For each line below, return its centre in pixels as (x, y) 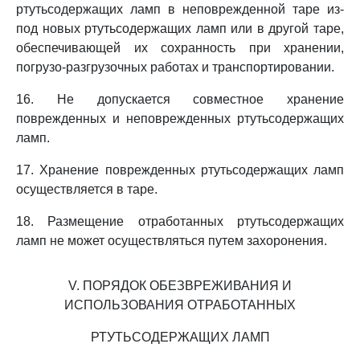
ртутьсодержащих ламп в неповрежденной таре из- (180, 9)
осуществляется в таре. (87, 189)
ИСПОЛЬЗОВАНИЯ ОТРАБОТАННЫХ (180, 305)
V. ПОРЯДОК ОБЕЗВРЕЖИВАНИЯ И (180, 286)
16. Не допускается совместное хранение (180, 99)
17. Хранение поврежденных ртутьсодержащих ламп (180, 170)
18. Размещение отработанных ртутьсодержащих (180, 221)
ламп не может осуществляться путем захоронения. (172, 241)
